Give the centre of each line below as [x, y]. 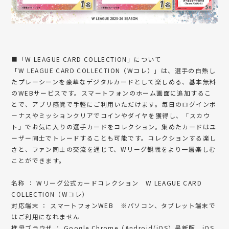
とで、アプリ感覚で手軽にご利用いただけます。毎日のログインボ [114, 104]
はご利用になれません [46, 216]
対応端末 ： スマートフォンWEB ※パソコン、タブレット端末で [114, 205]
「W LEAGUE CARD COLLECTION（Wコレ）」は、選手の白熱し [114, 70]
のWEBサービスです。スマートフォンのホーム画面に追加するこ [111, 93]
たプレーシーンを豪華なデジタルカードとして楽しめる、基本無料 [114, 81]
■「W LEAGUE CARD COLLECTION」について [86, 59]
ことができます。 [39, 160]
